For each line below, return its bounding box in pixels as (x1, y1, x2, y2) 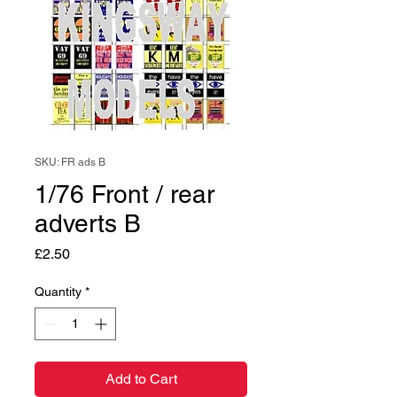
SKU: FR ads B (35, 156, 105, 168)
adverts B (35, 209, 141, 237)
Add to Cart (105, 370, 177, 387)
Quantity (35, 284, 82, 299)
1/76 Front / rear (35, 180, 214, 208)
